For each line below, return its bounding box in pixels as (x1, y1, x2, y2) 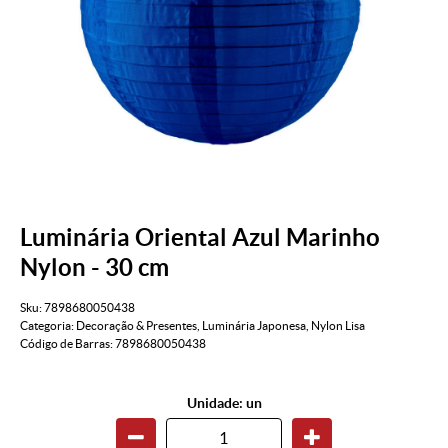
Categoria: (20, 319, 74, 333)
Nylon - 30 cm (20, 253, 169, 281)
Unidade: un (186, 395, 262, 412)
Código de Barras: (20, 337, 115, 351)
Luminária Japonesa (202, 319, 306, 333)
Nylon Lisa (311, 319, 365, 333)
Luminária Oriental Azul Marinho (20, 223, 380, 251)
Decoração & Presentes (76, 319, 197, 333)
